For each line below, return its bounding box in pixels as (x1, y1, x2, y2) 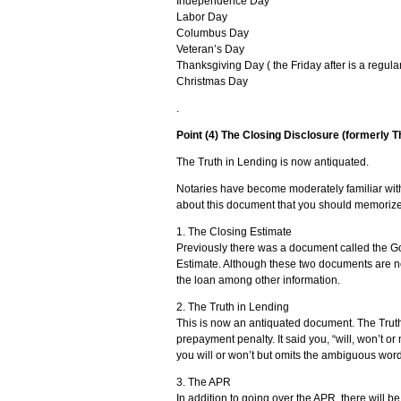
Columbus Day (176, 27, 249, 39)
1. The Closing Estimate (176, 226, 292, 238)
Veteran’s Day (176, 43, 244, 55)
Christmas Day (176, 75, 248, 88)
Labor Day (176, 11, 227, 23)
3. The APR (176, 376, 231, 388)
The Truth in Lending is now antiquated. (176, 156, 369, 168)
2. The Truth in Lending (176, 301, 289, 313)
